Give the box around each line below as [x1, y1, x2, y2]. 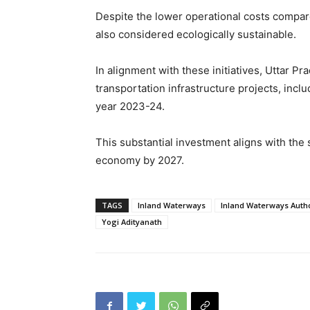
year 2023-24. [95, 99, 165, 113]
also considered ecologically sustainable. [95, 27, 296, 41]
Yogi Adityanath [102, 216, 162, 227]
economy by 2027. [95, 153, 184, 167]
